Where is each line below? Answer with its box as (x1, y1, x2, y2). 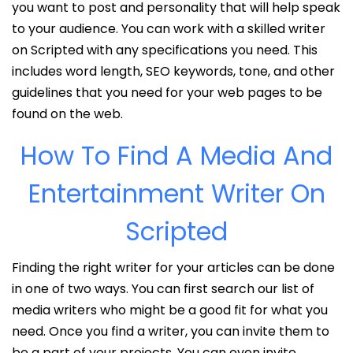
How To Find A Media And (20, 137, 333, 173)
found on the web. (12, 104, 123, 123)
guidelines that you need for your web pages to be (12, 83, 322, 102)
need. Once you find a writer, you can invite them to (12, 321, 329, 340)
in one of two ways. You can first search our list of (12, 279, 314, 298)
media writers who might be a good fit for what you (12, 300, 328, 319)
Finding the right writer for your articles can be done (12, 258, 335, 277)
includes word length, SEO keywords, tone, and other (12, 61, 335, 80)
